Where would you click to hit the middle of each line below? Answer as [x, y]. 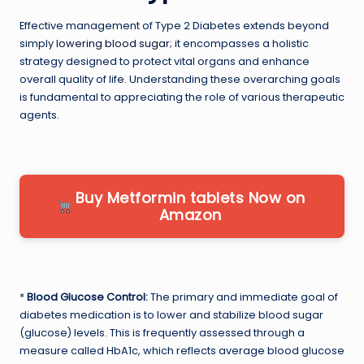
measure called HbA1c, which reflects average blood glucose [182, 350]
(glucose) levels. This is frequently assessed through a [162, 332]
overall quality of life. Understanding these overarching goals [180, 79]
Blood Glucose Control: [87, 297]
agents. [39, 115]
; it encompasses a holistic [239, 43]
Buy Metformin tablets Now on [190, 197]
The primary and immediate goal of [243, 297]
